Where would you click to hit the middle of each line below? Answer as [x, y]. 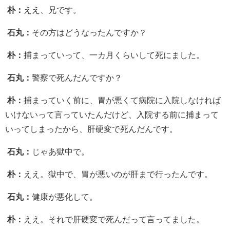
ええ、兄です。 [52, 9]
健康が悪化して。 [65, 196]
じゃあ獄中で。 [61, 151]
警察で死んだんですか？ [77, 77]
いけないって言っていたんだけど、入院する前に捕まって [112, 114]
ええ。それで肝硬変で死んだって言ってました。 [114, 219]
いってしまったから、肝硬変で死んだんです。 [91, 129]
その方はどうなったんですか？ [89, 32]
